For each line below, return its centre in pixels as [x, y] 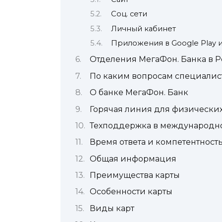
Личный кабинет [143, 28]
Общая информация [133, 159]
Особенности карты [131, 192]
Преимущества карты [135, 175]
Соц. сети [129, 14]
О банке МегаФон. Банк [139, 93]
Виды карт [112, 208]
